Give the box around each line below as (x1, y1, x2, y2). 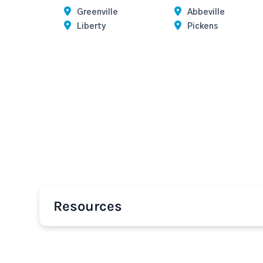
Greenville (77, 8, 119, 16)
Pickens (187, 22, 218, 31)
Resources (53, 198, 122, 214)
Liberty (77, 22, 106, 31)
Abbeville (187, 8, 225, 16)
